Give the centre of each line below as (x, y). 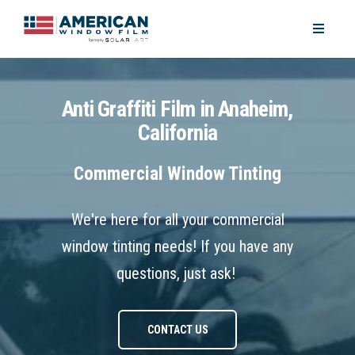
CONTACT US (177, 329)
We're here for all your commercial (177, 220)
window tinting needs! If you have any (177, 247)
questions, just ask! (177, 274)
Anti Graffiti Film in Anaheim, (177, 109)
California (177, 133)
